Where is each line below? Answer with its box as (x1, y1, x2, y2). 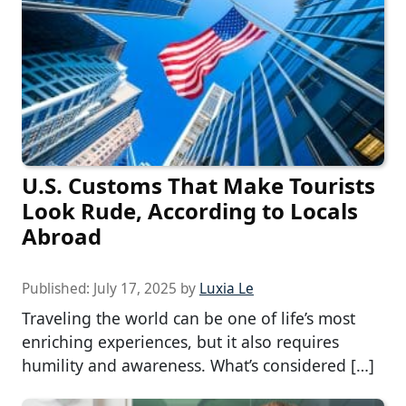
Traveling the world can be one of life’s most (22, 307, 355, 330)
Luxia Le (199, 279, 254, 299)
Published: (22, 279, 93, 299)
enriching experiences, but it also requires (22, 331, 339, 353)
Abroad (22, 221, 101, 252)
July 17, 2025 (93, 279, 177, 299)
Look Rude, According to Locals (22, 196, 358, 227)
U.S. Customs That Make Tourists (22, 170, 375, 201)
